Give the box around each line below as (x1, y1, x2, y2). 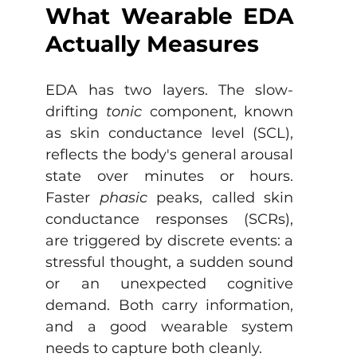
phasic (99, 188, 147, 206)
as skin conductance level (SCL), (45, 124, 294, 142)
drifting (45, 102, 106, 120)
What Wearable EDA (45, 2, 294, 29)
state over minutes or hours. (45, 167, 294, 185)
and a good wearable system (45, 317, 294, 335)
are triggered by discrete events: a (45, 231, 294, 249)
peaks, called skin (147, 188, 294, 206)
